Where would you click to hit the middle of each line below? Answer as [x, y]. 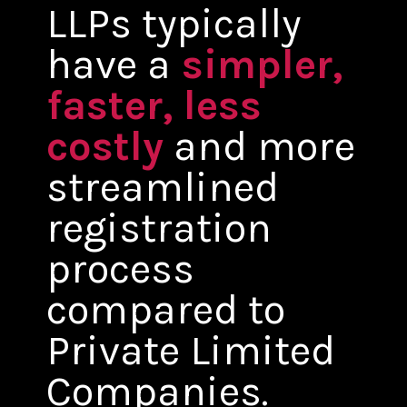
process [121, 268]
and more [260, 146]
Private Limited [191, 350]
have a [109, 64]
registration [159, 228]
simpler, [257, 64]
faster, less [154, 105]
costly [105, 146]
